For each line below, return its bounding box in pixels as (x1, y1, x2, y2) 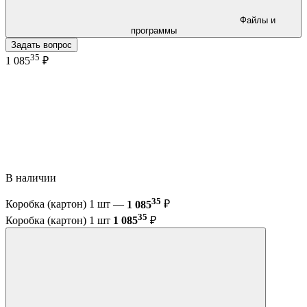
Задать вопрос (11, 39, 72, 50)
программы (130, 25, 177, 36)
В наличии (5, 172, 59, 184)
